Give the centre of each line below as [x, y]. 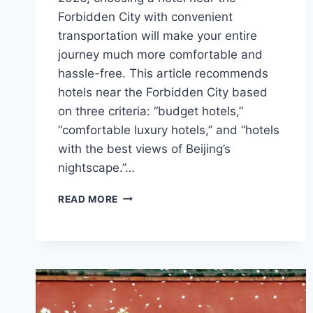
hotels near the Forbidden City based [163, 92]
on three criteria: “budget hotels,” [151, 111]
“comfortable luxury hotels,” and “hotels [169, 130]
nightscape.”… [96, 167]
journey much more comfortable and [160, 54]
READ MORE [88, 199]
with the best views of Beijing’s [144, 148]
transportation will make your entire [158, 35]
